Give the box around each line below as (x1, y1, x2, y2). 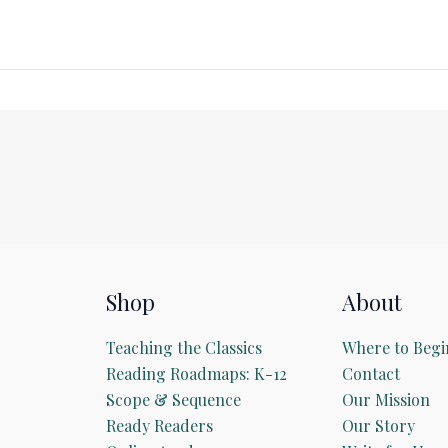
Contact (341, 363, 400, 385)
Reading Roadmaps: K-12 (106, 363, 288, 385)
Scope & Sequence (106, 389, 242, 411)
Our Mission (341, 389, 430, 411)
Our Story (341, 415, 415, 437)
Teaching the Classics (106, 337, 263, 359)
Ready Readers (106, 415, 214, 437)
